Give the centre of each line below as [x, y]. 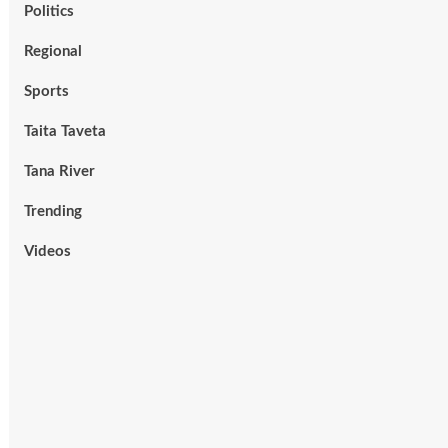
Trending [52, 212]
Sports [46, 92]
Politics [48, 12]
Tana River [59, 172]
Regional [52, 52]
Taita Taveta [64, 132]
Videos [47, 252]
